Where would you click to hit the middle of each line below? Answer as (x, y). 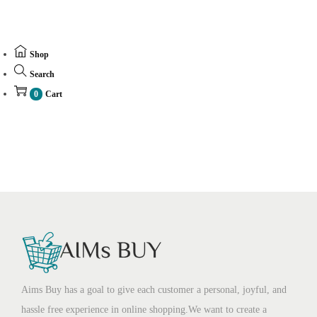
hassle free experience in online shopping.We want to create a (144, 310)
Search (42, 74)
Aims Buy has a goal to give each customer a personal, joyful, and (154, 290)
